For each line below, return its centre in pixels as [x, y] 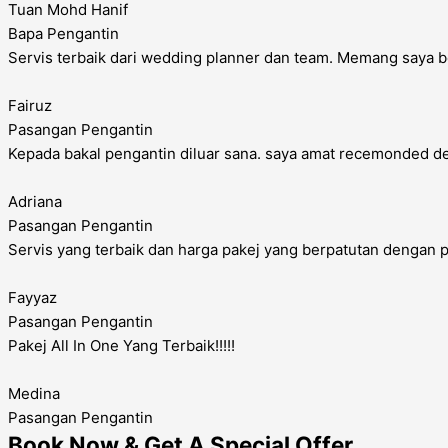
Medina [34, 393]
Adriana [35, 201]
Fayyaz [32, 297]
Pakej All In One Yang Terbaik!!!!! [121, 345]
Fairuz [30, 105]
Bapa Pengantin [63, 33]
